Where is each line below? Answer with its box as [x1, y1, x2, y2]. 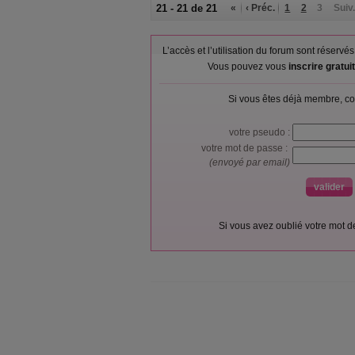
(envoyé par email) [209, 157, 292, 168]
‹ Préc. [246, 2, 276, 13]
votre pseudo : [229, 127, 292, 138]
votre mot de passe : [201, 143, 292, 154]
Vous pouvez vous [207, 61, 288, 72]
